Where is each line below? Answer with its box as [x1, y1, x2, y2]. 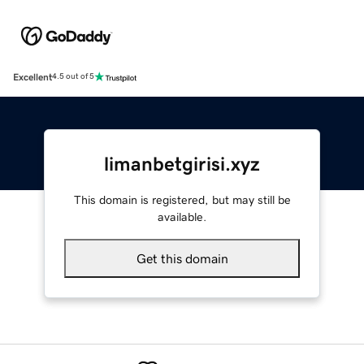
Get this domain [136, 251, 228, 265]
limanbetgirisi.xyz [104, 154, 260, 174]
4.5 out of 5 [52, 72, 94, 81]
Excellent [13, 71, 52, 82]
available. [158, 210, 206, 223]
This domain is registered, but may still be [73, 193, 291, 206]
